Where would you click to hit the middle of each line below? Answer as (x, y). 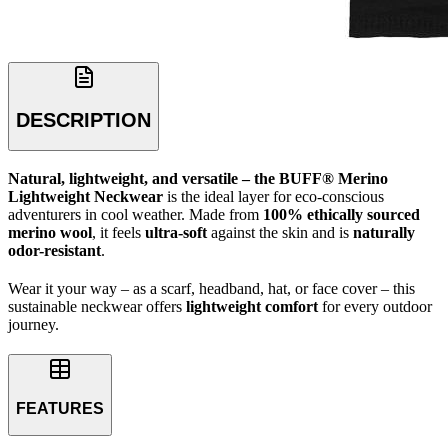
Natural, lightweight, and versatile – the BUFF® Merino (198, 178)
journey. (33, 324)
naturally (384, 232)
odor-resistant (54, 250)
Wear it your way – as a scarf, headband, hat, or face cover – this (211, 288)
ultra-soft (176, 232)
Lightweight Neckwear (85, 196)
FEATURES (60, 408)
